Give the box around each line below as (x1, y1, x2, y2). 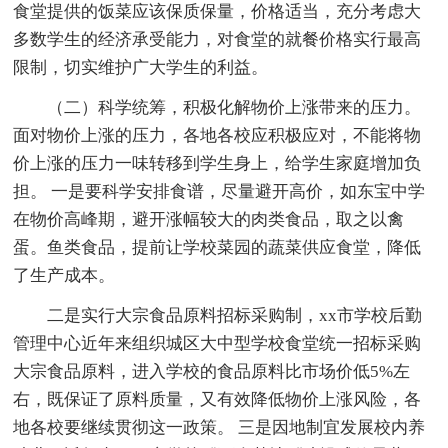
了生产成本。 (13, 265, 116, 285)
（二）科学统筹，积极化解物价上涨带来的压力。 (13, 97, 422, 117)
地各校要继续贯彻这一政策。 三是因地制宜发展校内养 (13, 417, 426, 437)
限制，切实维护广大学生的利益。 (13, 57, 269, 77)
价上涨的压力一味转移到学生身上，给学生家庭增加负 (13, 153, 422, 173)
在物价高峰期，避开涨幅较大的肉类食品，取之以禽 (13, 209, 405, 229)
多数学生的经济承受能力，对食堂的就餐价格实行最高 (13, 29, 422, 49)
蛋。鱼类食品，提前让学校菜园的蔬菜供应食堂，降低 (13, 237, 422, 257)
